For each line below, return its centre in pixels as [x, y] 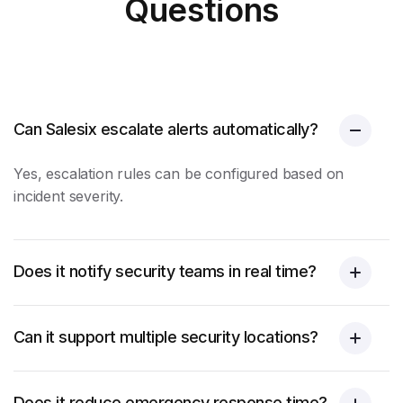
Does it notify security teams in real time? [165, 271]
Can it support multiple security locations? [166, 337]
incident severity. [69, 196]
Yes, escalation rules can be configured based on [179, 174]
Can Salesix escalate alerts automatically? [166, 129]
